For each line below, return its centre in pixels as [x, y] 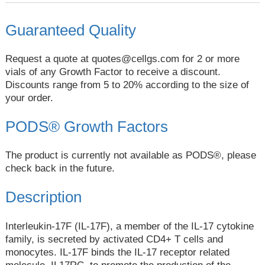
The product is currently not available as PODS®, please [130, 156]
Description [43, 197]
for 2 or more [209, 59]
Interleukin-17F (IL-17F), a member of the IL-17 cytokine [129, 226]
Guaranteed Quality [70, 30]
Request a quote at [48, 59]
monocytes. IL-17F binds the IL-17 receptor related [117, 252]
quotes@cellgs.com [135, 59]
